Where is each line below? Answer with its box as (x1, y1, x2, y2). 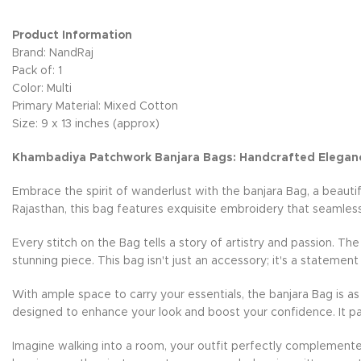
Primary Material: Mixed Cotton (12, 101, 178, 112)
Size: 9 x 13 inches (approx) (12, 118, 160, 130)
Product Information (12, 30, 132, 41)
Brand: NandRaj (12, 48, 93, 59)
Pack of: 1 (12, 65, 65, 77)
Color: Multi (12, 83, 72, 94)
